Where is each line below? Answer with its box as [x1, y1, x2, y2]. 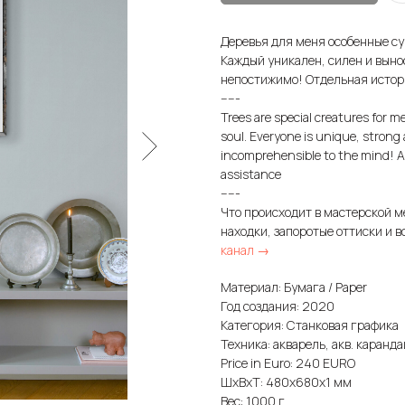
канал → [221, 241, 269, 259]
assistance [221, 165, 281, 184]
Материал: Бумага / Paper [221, 278, 367, 297]
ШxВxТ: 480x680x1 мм [221, 373, 352, 391]
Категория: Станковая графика [221, 316, 399, 334]
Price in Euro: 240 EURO [221, 354, 355, 372]
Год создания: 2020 [221, 297, 334, 316]
